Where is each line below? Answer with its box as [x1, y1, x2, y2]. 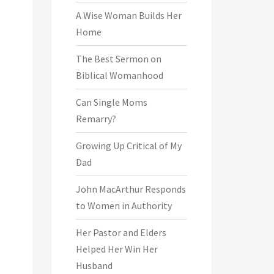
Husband [75, 259, 113, 272]
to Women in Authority [75, 199, 172, 212]
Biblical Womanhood [75, 68, 163, 81]
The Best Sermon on [75, 52, 161, 65]
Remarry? [75, 112, 116, 125]
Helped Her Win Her [75, 242, 158, 255]
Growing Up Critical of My [75, 139, 182, 152]
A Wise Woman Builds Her [75, 9, 182, 21]
